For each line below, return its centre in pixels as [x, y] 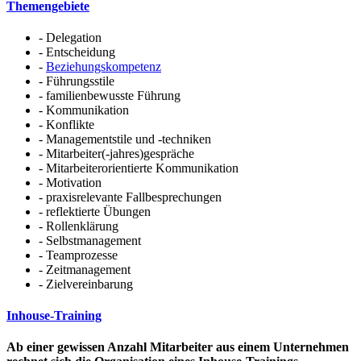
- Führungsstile [77, 81]
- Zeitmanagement [85, 269]
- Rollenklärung [79, 226]
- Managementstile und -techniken [125, 139]
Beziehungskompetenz [104, 66]
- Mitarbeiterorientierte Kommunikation [139, 168]
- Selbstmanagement [90, 240]
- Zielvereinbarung [86, 284]
